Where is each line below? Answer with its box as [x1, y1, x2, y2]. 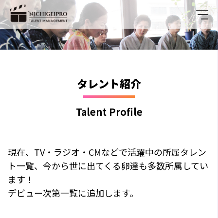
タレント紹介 [77, 75, 141, 91]
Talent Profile [75, 104, 143, 119]
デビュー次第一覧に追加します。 [8, 186, 138, 199]
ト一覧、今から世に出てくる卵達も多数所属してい [8, 159, 208, 172]
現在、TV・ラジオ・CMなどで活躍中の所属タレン [8, 145, 206, 158]
